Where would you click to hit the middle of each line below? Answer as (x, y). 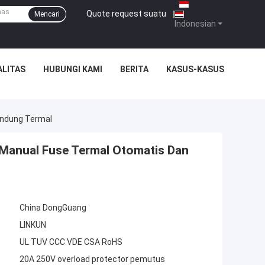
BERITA (134, 69)
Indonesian (195, 24)
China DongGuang (53, 208)
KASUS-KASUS (195, 69)
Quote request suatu (126, 13)
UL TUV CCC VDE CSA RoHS (71, 242)
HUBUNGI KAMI (73, 69)
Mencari (47, 14)
